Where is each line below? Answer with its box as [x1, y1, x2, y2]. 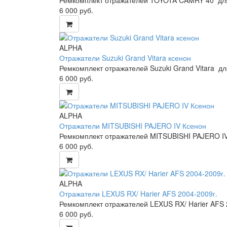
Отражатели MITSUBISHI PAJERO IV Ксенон [59, 120, 206, 131]
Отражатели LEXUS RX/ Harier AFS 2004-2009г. [59, 188, 217, 199]
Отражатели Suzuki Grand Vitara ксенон [59, 52, 191, 63]
